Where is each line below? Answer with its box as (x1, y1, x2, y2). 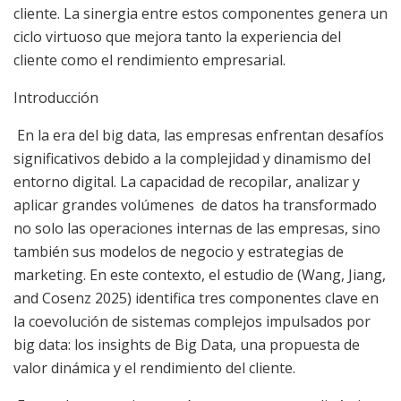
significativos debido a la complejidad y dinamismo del (13, 149, 371, 169)
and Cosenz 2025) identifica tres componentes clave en (13, 288, 379, 309)
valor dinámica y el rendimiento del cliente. (13, 358, 295, 379)
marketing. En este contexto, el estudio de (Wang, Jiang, (13, 265, 386, 286)
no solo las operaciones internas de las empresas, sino (13, 218, 380, 239)
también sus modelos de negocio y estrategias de (13, 242, 344, 262)
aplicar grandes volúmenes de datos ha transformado (13, 195, 377, 216)
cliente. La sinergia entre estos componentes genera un (13, 4, 388, 24)
